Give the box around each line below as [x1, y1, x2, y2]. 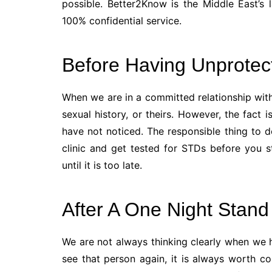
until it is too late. [62, 159, 142, 172]
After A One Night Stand [62, 199, 269, 221]
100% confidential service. [62, 15, 182, 27]
